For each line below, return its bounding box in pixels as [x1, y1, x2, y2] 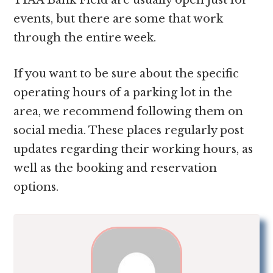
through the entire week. [13, 30, 160, 44]
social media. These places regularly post [13, 123, 244, 137]
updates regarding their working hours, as [13, 142, 253, 156]
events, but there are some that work [13, 12, 224, 26]
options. [13, 180, 59, 194]
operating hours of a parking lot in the [13, 85, 233, 99]
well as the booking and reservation [13, 161, 218, 175]
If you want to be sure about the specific [13, 66, 239, 80]
